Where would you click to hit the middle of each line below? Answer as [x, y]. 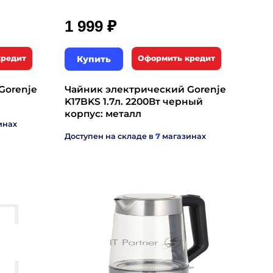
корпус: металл [103, 114]
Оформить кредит [176, 58]
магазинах [183, 136]
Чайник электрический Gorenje [145, 89]
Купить [94, 59]
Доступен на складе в [110, 136]
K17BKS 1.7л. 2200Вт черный [134, 101]
